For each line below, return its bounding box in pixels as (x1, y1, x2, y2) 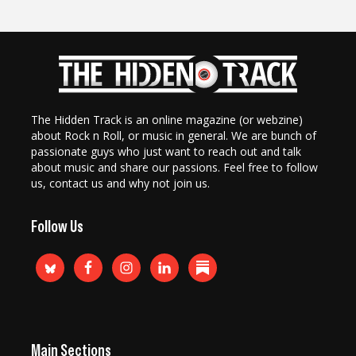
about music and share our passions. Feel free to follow (31, 160, 318, 176)
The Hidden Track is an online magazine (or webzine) (31, 112, 303, 128)
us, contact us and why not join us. (31, 176, 210, 192)
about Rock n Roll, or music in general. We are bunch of (31, 128, 316, 144)
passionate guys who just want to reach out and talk (31, 144, 301, 160)
